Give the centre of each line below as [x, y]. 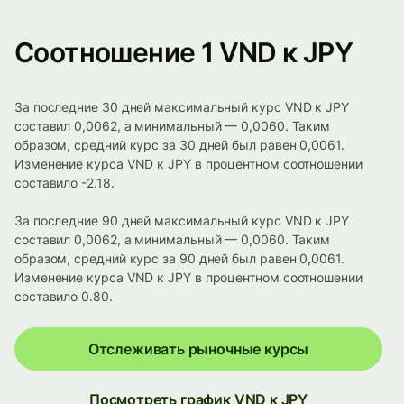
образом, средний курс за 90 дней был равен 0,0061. [179, 259]
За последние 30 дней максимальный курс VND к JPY [182, 107]
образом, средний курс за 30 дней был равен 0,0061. [179, 145]
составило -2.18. [64, 183]
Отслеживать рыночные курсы [198, 349]
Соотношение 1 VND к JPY [184, 53]
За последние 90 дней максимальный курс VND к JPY [182, 221]
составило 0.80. [64, 297]
